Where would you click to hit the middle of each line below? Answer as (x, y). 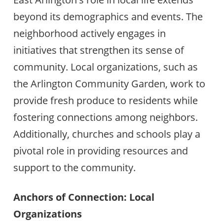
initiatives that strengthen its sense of (98, 50)
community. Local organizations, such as (105, 67)
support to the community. (74, 167)
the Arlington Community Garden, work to (109, 83)
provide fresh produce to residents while (105, 100)
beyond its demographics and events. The (108, 16)
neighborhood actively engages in (89, 33)
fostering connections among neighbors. (105, 117)
